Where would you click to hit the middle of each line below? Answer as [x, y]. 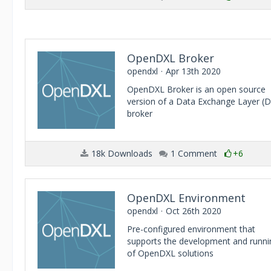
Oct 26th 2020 [194, 211]
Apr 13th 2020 [193, 71]
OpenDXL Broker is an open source [196, 89]
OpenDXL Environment [186, 198]
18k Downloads [121, 153]
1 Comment [193, 153]
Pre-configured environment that [191, 229]
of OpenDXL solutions [170, 253]
